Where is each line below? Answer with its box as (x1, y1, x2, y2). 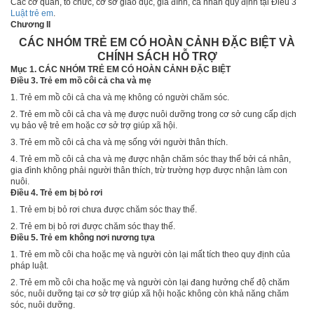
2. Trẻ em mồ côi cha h (11, 277, 97, 287)
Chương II (11, 19, 50, 29)
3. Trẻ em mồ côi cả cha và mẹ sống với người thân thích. (11, 137, 228, 147)
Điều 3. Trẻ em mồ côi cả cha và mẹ (11, 75, 151, 86)
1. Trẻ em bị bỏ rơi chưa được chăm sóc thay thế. (11, 204, 197, 214)
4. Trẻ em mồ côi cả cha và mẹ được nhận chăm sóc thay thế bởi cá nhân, (11, 153, 291, 164)
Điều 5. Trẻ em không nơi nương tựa (11, 232, 155, 243)
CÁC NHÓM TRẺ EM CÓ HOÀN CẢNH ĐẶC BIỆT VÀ (19, 36, 295, 48)
